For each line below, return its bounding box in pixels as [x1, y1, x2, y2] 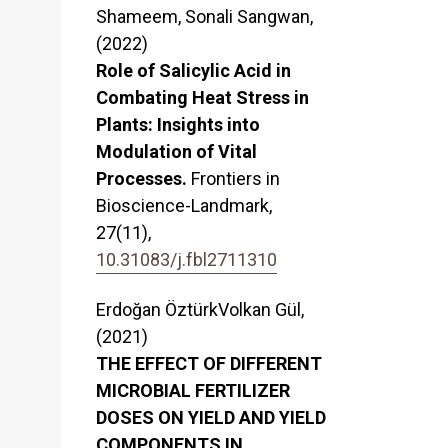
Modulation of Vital [96, 141, 257, 163]
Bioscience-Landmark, [96, 195, 272, 217]
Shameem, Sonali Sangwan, [96, 6, 313, 28]
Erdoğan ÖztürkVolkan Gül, [96, 299, 304, 321]
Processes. [96, 168, 191, 190]
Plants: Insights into [96, 114, 260, 136]
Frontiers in [191, 168, 280, 190]
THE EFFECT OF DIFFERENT [96, 353, 322, 375]
